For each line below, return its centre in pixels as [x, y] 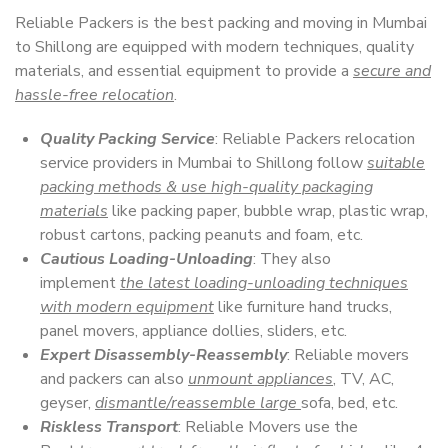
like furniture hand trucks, [303, 307]
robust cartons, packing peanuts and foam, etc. [201, 235]
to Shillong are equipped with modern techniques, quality [214, 47]
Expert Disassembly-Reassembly [163, 355]
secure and [392, 71]
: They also [292, 259]
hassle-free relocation [94, 95]
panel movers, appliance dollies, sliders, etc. [193, 331]
